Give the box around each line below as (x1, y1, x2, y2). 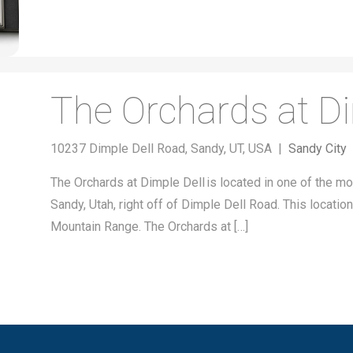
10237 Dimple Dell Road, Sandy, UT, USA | (50, 141, 288, 156)
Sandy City (288, 141, 347, 156)
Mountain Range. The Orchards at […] (50, 219, 248, 234)
